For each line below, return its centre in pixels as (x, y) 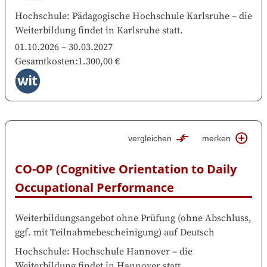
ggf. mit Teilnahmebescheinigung (87, 232)
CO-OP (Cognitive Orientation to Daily (126, 169)
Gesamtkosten (45, 61)
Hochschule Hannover (121, 251)
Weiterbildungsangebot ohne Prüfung (95, 218)
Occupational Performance (94, 187)
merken (217, 138)
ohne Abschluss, (216, 218)
